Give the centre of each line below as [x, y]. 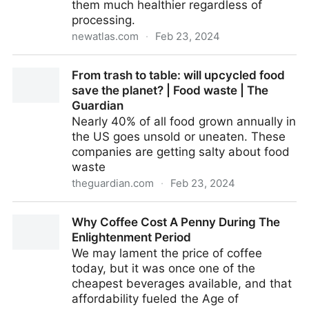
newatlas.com [105, 36]
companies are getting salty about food [181, 152]
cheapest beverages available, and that [182, 283]
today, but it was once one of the [163, 268]
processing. [103, 20]
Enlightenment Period [131, 237]
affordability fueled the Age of [155, 299]
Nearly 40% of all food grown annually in [184, 121]
